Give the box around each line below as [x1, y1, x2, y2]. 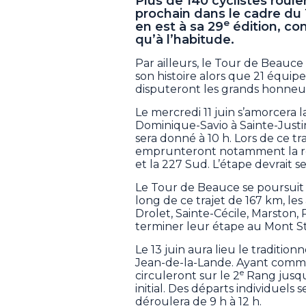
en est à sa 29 [135, 18, 223, 34]
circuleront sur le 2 [135, 268, 240, 282]
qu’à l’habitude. [135, 31, 234, 47]
